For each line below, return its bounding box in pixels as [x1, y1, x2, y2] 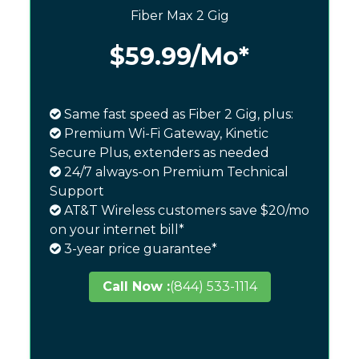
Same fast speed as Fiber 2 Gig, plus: [61, 107, 294, 123]
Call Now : [102, 279, 170, 295]
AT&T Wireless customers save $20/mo [61, 203, 310, 219]
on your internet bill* [50, 222, 185, 238]
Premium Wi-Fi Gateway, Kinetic [61, 126, 269, 142]
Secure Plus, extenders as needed [50, 145, 270, 161]
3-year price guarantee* [61, 241, 218, 257]
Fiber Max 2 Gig [130, 8, 229, 24]
